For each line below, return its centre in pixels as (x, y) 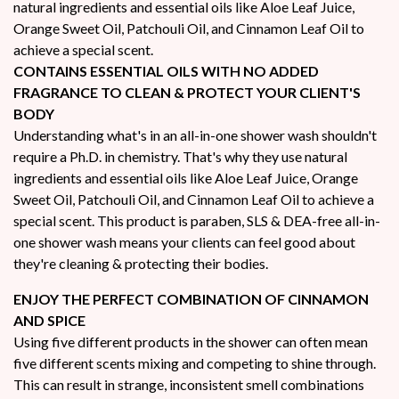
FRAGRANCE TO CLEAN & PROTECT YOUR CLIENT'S (187, 92)
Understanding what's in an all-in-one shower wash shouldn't (195, 134)
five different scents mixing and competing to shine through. (195, 362)
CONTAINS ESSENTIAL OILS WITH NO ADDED (166, 70)
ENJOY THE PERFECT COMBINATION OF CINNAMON (191, 298)
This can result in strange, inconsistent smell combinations (189, 384)
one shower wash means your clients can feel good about (184, 241)
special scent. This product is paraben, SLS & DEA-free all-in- (197, 220)
